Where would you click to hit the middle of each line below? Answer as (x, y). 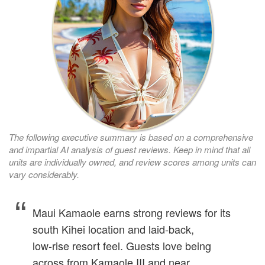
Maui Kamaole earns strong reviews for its (132, 213)
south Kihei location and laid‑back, (113, 229)
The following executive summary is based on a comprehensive (131, 137)
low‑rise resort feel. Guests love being (122, 246)
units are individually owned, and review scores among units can (132, 162)
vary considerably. (44, 174)
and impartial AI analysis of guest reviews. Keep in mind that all (130, 150)
